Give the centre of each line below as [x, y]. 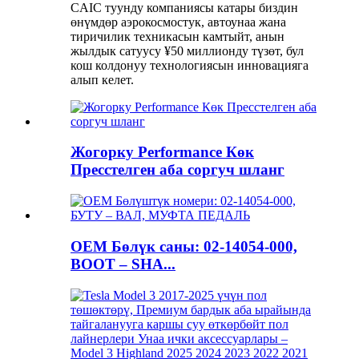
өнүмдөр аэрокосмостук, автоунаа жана [178, 22]
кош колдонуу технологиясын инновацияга [190, 65]
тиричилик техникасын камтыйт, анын [177, 36]
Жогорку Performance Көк [162, 152]
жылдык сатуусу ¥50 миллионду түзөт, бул [187, 50]
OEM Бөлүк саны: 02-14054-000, [184, 246]
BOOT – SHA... [123, 264]
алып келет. [102, 79]
